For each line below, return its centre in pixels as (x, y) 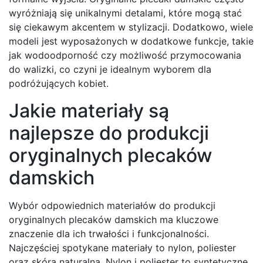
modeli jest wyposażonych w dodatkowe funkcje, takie (131, 41)
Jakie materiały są (89, 111)
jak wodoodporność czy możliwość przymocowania (125, 55)
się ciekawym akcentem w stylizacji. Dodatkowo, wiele (131, 27)
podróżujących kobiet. (59, 84)
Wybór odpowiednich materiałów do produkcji (112, 206)
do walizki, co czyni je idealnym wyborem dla (110, 70)
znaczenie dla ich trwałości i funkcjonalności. (109, 234)
